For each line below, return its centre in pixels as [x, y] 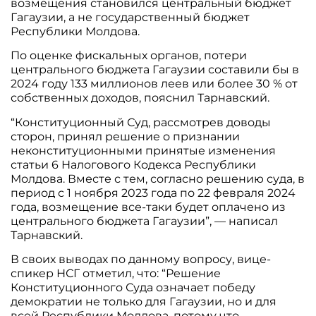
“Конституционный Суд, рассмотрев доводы [141, 122]
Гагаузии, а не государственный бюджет [130, 17]
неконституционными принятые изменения [144, 150]
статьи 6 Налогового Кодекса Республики [134, 164]
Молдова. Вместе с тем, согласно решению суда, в [158, 178]
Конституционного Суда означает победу [133, 288]
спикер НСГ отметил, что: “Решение [116, 274]
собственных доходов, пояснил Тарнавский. [140, 98]
